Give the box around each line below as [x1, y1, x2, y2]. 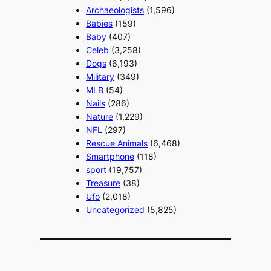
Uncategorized [86, 204, 145, 215]
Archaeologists [86, 5, 145, 16]
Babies [86, 18, 113, 29]
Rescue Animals [86, 138, 148, 149]
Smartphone [86, 151, 135, 162]
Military [86, 71, 115, 82]
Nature [86, 111, 114, 122]
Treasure [86, 178, 121, 189]
